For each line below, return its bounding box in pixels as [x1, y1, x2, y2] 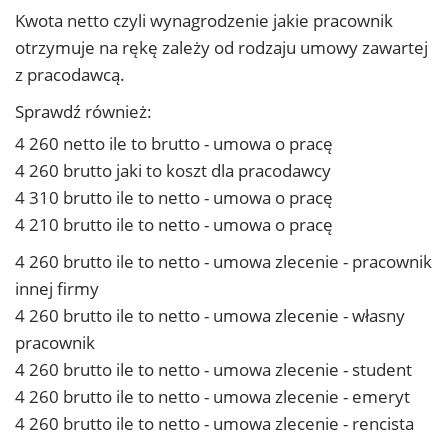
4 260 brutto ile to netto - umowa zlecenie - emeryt [15, 385, 410, 408]
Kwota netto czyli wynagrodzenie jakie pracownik [15, 9, 393, 32]
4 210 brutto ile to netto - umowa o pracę [15, 213, 333, 236]
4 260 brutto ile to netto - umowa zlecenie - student [15, 358, 412, 381]
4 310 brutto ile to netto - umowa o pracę [15, 186, 333, 209]
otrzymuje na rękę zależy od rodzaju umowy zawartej [15, 36, 428, 59]
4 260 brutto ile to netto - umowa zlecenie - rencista [15, 412, 414, 435]
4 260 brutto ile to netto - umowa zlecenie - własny [15, 304, 405, 327]
